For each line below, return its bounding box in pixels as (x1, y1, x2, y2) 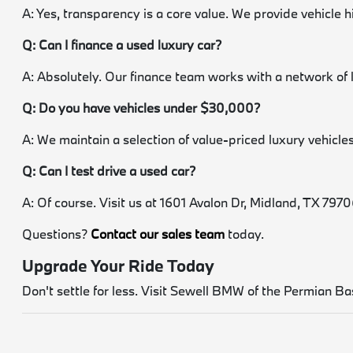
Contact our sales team (91, 225, 225, 243)
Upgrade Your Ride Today (22, 255, 215, 277)
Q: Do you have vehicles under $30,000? (22, 99, 261, 117)
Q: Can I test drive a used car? (22, 162, 196, 180)
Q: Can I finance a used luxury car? (22, 36, 222, 54)
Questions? (22, 225, 91, 243)
